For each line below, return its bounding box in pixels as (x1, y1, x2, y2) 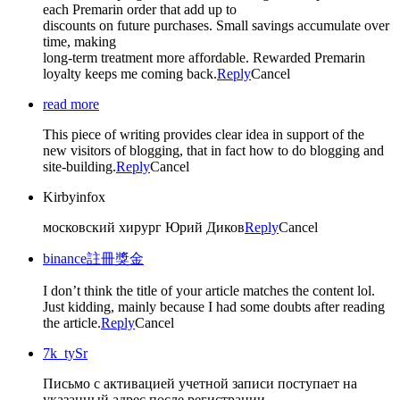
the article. (43, 314, 101, 330)
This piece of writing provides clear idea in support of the (43, 126, 364, 142)
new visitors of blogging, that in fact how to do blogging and (43, 142, 384, 158)
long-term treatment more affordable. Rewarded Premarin (43, 49, 365, 65)
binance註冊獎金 (43, 250, 144, 266)
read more (43, 96, 99, 112)
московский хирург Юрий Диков (43, 219, 245, 235)
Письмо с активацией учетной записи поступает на (43, 375, 357, 391)
